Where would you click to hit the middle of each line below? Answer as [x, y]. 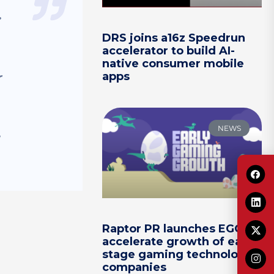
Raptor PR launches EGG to [180, 228]
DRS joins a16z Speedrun [174, 38]
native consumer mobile [173, 64]
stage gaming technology [178, 254]
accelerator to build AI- [169, 51]
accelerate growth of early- [182, 241]
